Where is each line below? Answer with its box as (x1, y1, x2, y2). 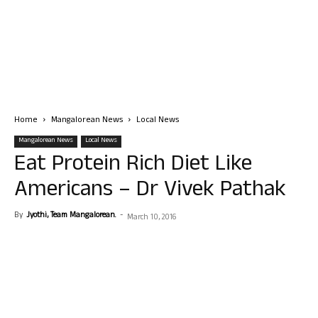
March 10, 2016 (127, 212, 176, 224)
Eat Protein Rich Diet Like (14, 147, 252, 185)
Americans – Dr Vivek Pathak (14, 172, 286, 210)
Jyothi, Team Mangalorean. (26, 209, 116, 222)
